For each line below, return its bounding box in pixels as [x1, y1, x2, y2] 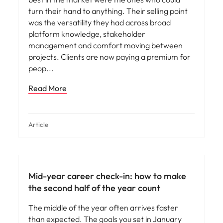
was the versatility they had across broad [28, 17, 171, 27]
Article [28, 120, 49, 128]
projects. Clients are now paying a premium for [28, 52, 191, 62]
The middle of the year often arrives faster [28, 203, 178, 213]
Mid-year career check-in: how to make [28, 170, 186, 182]
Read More [28, 83, 67, 93]
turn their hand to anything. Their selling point [28, 6, 188, 16]
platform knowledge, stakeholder [28, 29, 145, 39]
